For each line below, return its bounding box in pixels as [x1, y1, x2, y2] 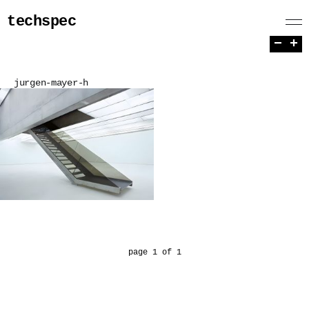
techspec [7, 13, 77, 30]
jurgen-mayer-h [14, 77, 89, 88]
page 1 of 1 [128, 247, 181, 257]
